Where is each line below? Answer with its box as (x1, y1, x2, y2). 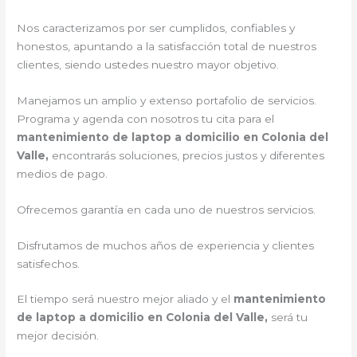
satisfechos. (17, 257, 80, 270)
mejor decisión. (17, 329, 100, 343)
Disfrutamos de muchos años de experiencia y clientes (17, 238, 315, 252)
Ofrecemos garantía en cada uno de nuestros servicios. (17, 202, 316, 216)
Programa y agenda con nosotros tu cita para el (17, 112, 275, 125)
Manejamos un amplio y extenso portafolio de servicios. (17, 93, 317, 107)
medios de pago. (17, 167, 108, 180)
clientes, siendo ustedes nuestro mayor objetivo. (17, 57, 280, 71)
